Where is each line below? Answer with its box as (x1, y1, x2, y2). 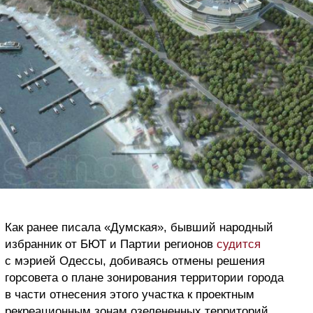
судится (217, 238, 261, 252)
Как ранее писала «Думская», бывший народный (5, 221, 273, 235)
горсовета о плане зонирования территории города (5, 271, 284, 285)
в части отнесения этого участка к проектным (5, 288, 254, 302)
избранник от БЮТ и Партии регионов (5, 238, 217, 252)
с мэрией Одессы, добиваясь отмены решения (5, 254, 265, 268)
